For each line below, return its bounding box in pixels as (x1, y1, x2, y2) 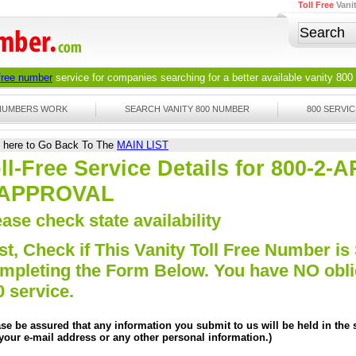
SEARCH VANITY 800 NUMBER (125, 104, 250, 114)
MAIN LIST (117, 139, 168, 151)
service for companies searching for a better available (52, 72, 305, 83)
